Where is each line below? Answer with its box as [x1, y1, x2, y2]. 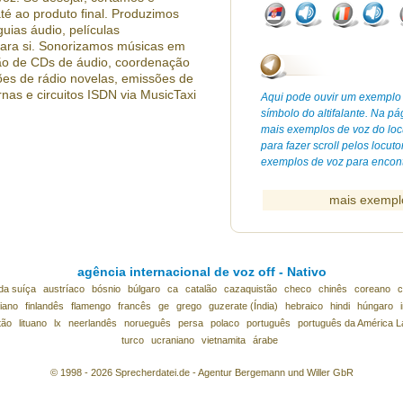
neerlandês [68, 318, 117, 328]
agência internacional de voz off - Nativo [76, 264, 327, 279]
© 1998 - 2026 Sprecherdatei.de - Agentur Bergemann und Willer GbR [49, 367, 354, 378]
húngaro [356, 300, 393, 311]
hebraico [284, 300, 323, 311]
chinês [318, 283, 347, 294]
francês [117, 300, 151, 311]
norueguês [124, 318, 171, 328]
